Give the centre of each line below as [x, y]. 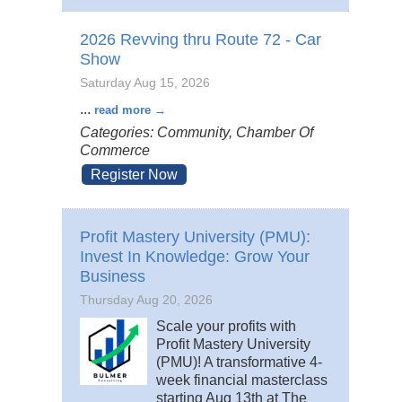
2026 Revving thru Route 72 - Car [201, 40]
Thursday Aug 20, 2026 [146, 300]
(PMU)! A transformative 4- [239, 363]
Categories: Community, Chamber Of [197, 133]
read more [122, 110]
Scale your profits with [226, 327]
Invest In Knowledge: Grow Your [195, 257]
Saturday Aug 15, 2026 [145, 83]
